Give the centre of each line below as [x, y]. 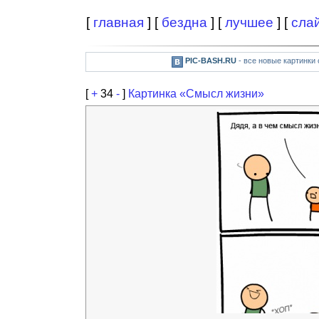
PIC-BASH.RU [210, 61]
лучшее [249, 22]
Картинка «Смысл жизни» [196, 94]
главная [119, 22]
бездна [184, 22]
